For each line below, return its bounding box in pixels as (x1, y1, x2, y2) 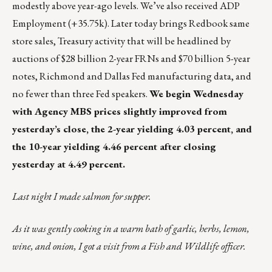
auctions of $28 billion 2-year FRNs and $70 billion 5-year (12, 52, 250, 66)
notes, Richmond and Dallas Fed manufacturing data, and (12, 69, 251, 83)
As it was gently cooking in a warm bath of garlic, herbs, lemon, (12, 222, 250, 236)
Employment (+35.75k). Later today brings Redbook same (12, 16, 250, 30)
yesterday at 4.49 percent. (12, 157, 125, 171)
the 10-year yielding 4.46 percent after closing (12, 140, 216, 154)
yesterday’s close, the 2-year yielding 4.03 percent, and (12, 122, 252, 136)
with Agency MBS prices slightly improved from (12, 104, 227, 118)
